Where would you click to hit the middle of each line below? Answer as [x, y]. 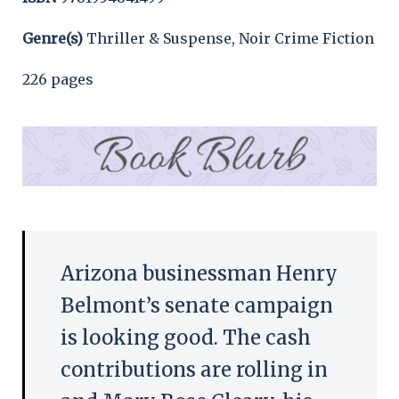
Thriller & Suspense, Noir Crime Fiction [230, 38]
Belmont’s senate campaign [197, 305]
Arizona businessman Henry [199, 273]
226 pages [58, 79]
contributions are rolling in [194, 369]
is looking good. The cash [186, 337]
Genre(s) [54, 38]
